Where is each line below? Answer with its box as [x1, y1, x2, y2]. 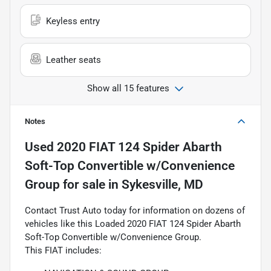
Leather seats [46, 54, 101, 65]
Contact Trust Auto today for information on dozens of [25, 204, 245, 216]
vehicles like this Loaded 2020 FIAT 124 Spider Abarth [25, 218, 241, 229]
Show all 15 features [87, 82, 169, 94]
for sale [60, 177, 105, 192]
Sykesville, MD [122, 177, 203, 192]
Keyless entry [46, 15, 100, 27]
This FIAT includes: [25, 244, 102, 256]
